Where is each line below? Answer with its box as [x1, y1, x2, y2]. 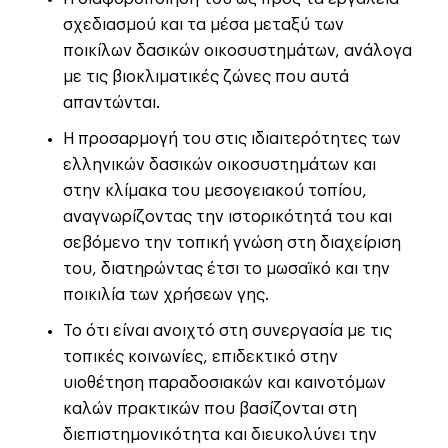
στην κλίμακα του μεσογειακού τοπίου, [63, 183, 367, 200]
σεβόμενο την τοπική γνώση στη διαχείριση [63, 235, 401, 252]
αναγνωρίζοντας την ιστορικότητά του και [63, 209, 392, 226]
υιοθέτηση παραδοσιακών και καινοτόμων [63, 375, 386, 392]
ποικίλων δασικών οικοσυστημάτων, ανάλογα [63, 43, 412, 60]
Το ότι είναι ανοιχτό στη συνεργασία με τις [63, 323, 392, 340]
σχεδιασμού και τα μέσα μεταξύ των [63, 17, 344, 34]
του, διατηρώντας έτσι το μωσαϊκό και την [63, 261, 390, 278]
